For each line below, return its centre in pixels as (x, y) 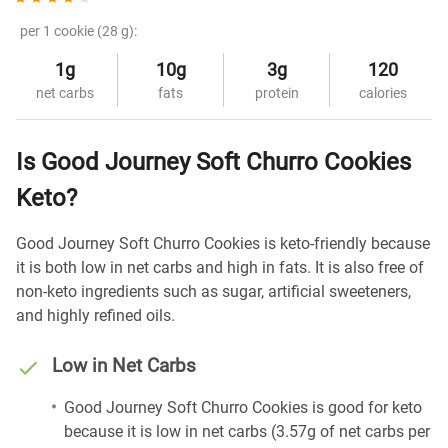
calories (383, 93)
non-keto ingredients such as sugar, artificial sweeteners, (213, 291)
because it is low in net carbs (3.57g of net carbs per (247, 431)
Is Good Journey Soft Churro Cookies (213, 162)
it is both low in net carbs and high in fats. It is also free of (220, 267)
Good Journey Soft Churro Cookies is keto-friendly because (223, 243)
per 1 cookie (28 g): (78, 31)
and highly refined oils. (95, 315)
